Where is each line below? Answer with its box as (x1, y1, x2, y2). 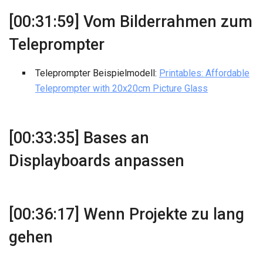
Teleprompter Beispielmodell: (35, 68, 159, 79)
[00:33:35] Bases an (9, 129, 149, 148)
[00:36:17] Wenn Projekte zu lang (9, 205, 244, 224)
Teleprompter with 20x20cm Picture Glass (35, 83, 208, 95)
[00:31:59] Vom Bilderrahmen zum (9, 12, 252, 32)
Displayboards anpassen (9, 151, 184, 171)
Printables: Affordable (159, 68, 249, 79)
